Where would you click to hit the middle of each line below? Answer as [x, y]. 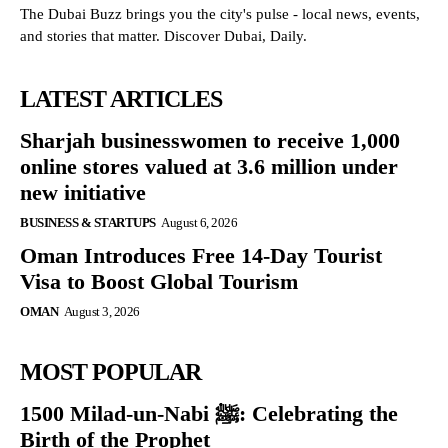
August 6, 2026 [199, 223]
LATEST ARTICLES [121, 99]
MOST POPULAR [110, 372]
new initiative [83, 193]
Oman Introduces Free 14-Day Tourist [201, 256]
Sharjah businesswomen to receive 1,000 [210, 141]
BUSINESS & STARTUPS [88, 223]
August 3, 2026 [101, 312]
